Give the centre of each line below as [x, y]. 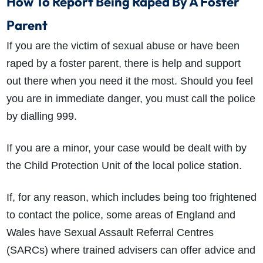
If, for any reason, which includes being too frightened [131, 198]
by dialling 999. [41, 117]
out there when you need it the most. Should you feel [129, 81]
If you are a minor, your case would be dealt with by [126, 148]
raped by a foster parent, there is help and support [123, 64]
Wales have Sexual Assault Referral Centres [110, 233]
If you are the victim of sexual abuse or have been [123, 46]
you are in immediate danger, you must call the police [131, 99]
